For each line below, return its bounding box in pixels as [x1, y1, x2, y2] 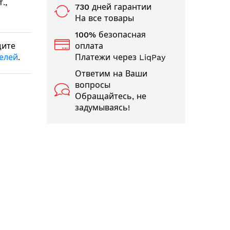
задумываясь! [75, 103, 130, 112]
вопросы [75, 80, 110, 90]
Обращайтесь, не [75, 91, 146, 101]
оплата [75, 41, 103, 51]
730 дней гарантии [75, 2, 151, 12]
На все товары [75, 13, 134, 23]
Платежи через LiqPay [75, 52, 166, 62]
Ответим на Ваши [75, 69, 147, 79]
